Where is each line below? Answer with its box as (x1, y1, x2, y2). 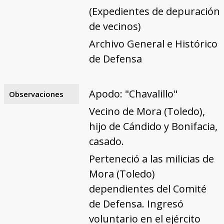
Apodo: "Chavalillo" (88, 86, 177, 100)
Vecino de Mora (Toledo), (88, 104, 205, 118)
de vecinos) (88, 19, 141, 33)
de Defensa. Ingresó (88, 196, 183, 210)
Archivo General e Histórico (88, 36, 217, 50)
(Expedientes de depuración (88, 4, 220, 18)
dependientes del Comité (88, 181, 206, 195)
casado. (88, 134, 124, 148)
